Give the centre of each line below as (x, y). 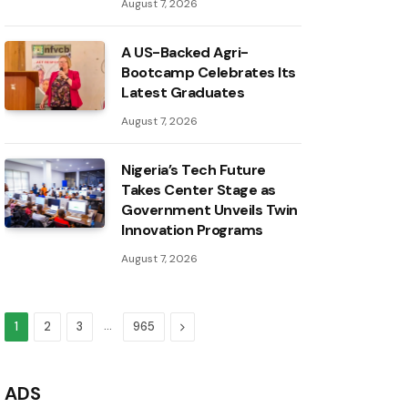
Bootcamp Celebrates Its (209, 73)
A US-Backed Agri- (185, 53)
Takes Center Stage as (199, 190)
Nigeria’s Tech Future (194, 170)
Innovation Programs (192, 230)
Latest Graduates (183, 93)
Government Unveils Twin (209, 210)
